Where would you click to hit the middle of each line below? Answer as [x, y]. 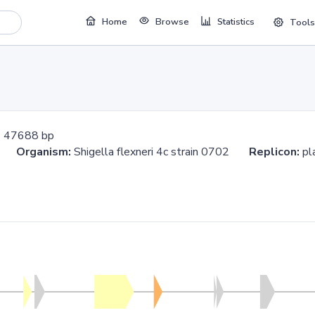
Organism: [44, 152]
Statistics [236, 22]
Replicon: [276, 152]
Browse [172, 22]
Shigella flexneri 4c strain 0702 [160, 152]
